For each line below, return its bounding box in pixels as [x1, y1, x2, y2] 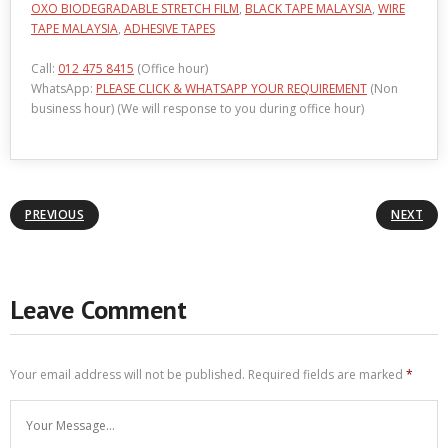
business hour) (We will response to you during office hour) [31, 100, 364, 117]
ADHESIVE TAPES [124, 20, 215, 37]
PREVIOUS [25, 206, 84, 223]
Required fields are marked [248, 366, 406, 383]
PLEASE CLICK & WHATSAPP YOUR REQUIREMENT [96, 80, 367, 97]
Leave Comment [10, 293, 187, 326]
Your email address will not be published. [10, 366, 245, 383]
